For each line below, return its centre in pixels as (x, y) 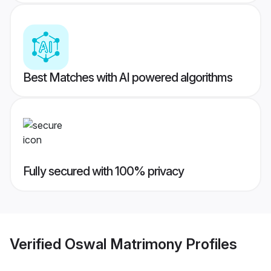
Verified (37, 244)
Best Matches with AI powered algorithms (128, 78)
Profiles (210, 244)
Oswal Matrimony (123, 244)
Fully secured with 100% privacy (103, 171)
